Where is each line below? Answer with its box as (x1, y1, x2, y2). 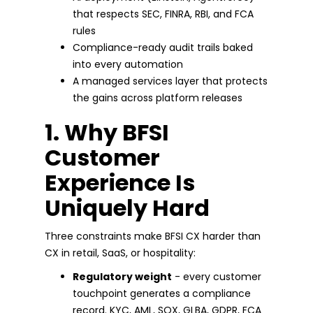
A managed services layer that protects (73, 73, 268, 88)
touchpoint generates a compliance (73, 286, 251, 300)
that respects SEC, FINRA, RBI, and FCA (73, 6, 254, 21)
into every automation (73, 57, 183, 71)
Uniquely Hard (45, 191, 210, 224)
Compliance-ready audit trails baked (73, 40, 253, 54)
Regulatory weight (73, 269, 172, 284)
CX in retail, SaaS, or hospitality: (45, 245, 196, 260)
